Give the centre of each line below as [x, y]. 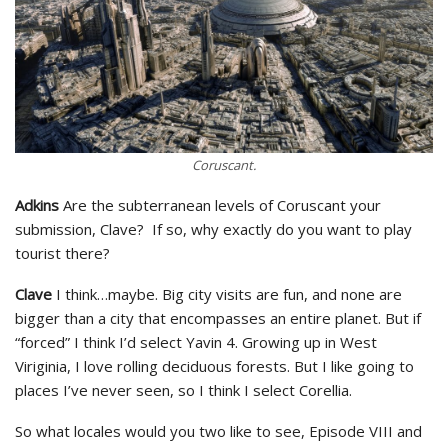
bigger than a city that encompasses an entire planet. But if [218, 317]
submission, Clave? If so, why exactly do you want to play [213, 228]
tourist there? [62, 252]
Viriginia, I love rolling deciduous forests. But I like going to [214, 365]
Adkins [37, 204]
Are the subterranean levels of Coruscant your [220, 204]
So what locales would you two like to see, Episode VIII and [218, 430]
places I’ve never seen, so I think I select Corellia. [183, 389]
